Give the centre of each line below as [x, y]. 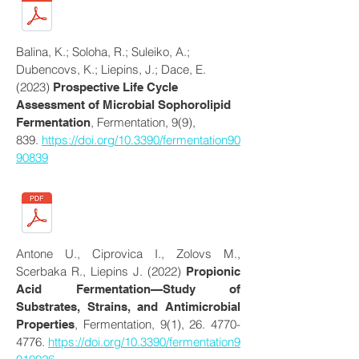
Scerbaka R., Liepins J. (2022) [101, 271]
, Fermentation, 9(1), [132, 324]
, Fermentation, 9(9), [143, 122]
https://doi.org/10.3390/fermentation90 [141, 140]
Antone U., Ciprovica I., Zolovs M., [128, 254]
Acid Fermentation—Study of [128, 289]
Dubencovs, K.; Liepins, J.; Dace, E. [111, 69]
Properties [45, 324]
